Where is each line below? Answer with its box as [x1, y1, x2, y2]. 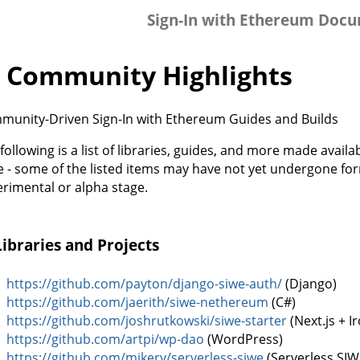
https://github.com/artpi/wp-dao [6, 330, 204, 349]
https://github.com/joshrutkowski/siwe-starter [6, 312, 287, 330]
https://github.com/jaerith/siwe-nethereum [6, 293, 268, 312]
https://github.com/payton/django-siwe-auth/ [6, 275, 282, 293]
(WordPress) [204, 330, 283, 349]
